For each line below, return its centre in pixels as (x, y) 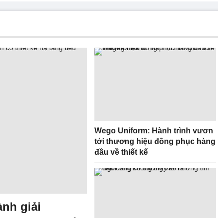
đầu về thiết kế (121, 152)
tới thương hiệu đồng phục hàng (155, 141)
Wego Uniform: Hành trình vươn (154, 131)
